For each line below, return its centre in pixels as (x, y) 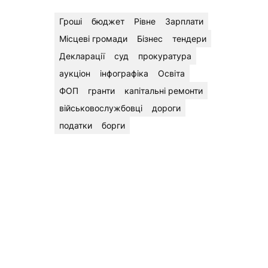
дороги (166, 108)
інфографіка (124, 74)
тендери (189, 39)
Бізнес (150, 39)
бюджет (108, 22)
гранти (101, 91)
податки (76, 126)
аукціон (75, 74)
